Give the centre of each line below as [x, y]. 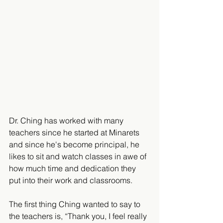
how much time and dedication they [73, 168]
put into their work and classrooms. [72, 180]
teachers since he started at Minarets [75, 133]
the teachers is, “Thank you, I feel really [79, 216]
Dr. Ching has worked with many [67, 121]
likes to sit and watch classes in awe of [79, 157]
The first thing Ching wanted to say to [76, 204]
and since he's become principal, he [75, 145]
